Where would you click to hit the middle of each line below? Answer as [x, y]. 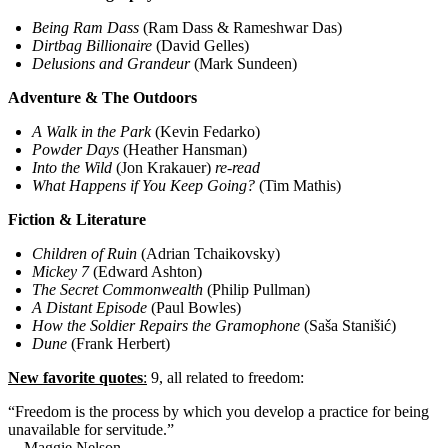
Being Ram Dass [85, 28]
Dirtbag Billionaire [92, 46]
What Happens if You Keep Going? [143, 186]
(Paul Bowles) [194, 308]
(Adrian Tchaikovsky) [208, 254]
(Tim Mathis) [298, 186]
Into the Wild [72, 168]
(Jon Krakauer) [163, 168]
